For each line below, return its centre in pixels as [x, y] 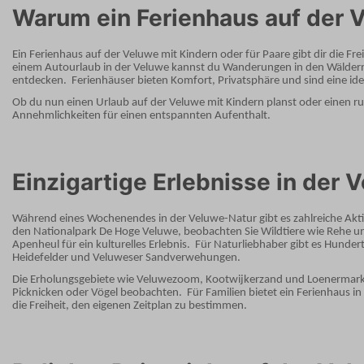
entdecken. [39, 80]
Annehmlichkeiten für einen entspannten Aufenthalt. [141, 115]
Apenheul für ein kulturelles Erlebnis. [101, 245]
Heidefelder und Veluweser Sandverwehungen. [126, 258]
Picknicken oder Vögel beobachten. [97, 292]
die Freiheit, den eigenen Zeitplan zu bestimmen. [130, 305]
